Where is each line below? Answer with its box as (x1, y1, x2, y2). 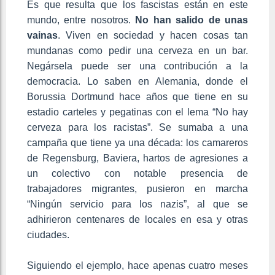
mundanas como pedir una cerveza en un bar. (27, 45, 248, 56)
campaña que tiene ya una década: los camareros (27, 137, 248, 149)
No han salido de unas (135, 15, 249, 26)
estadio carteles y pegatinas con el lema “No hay (27, 107, 248, 118)
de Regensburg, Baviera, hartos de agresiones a (27, 153, 248, 164)
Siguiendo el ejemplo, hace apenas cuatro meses (27, 260, 248, 271)
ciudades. (27, 230, 69, 241)
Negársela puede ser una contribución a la (27, 61, 248, 72)
